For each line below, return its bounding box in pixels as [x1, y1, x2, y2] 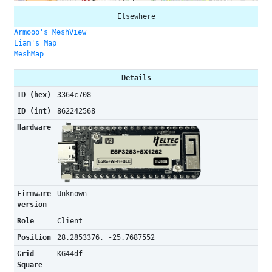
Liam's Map [14, 39, 56, 47]
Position [16, 233, 51, 242]
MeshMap [14, 50, 44, 58]
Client [56, 217, 83, 225]
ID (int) [16, 107, 51, 115]
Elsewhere [117, 12, 155, 21]
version [16, 200, 47, 209]
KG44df [56, 250, 83, 258]
